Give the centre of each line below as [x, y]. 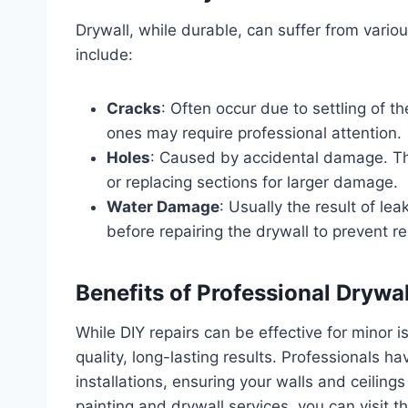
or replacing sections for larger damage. [252, 182]
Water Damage [163, 206]
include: [104, 54]
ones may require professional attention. [254, 133]
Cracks [134, 108]
